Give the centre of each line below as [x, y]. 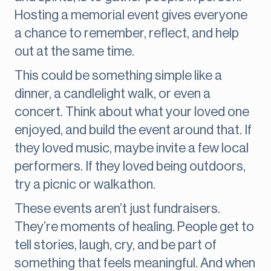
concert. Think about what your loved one [132, 112]
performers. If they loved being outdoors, [130, 167]
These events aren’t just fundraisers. [117, 209]
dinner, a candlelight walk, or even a [113, 94]
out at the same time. [74, 52]
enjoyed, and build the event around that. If [133, 130]
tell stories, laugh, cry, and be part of [116, 245]
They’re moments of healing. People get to [134, 227]
